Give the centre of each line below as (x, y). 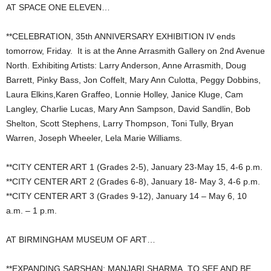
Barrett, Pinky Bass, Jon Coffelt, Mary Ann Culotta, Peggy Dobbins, (133, 80)
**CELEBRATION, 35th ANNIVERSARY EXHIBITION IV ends (121, 37)
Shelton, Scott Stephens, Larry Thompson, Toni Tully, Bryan (120, 124)
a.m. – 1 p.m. (31, 211)
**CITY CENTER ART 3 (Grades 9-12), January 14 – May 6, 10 (126, 196)
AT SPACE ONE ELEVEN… (58, 8)
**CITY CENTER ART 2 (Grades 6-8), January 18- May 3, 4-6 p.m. (133, 182)
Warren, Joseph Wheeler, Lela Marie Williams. (94, 138)
